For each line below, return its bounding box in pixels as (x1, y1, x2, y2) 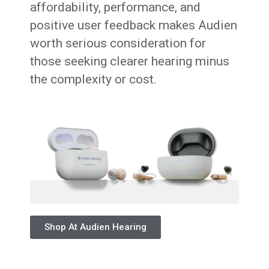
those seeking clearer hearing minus (30, 54, 230, 68)
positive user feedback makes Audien (30, 18, 238, 32)
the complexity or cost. (30, 72, 157, 86)
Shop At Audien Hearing (44, 222, 147, 233)
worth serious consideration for (30, 36, 207, 50)
